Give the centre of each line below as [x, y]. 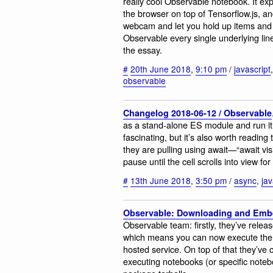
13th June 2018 [161, 180]
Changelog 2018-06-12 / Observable [197, 113]
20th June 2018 [161, 69]
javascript [252, 69]
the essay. [143, 50]
